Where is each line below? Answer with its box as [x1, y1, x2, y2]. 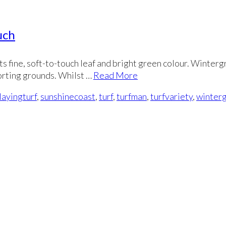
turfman [117, 91, 147, 102]
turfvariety [150, 91, 193, 102]
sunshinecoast [40, 91, 95, 102]
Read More [93, 70, 138, 81]
